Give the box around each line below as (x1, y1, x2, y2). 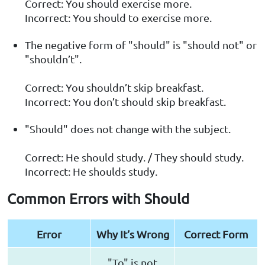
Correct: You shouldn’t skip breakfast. (25, 81, 203, 94)
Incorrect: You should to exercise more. (25, 11, 212, 24)
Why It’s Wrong (96, 228, 169, 241)
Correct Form (183, 228, 248, 241)
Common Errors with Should (7, 190, 189, 208)
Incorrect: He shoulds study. (25, 165, 157, 178)
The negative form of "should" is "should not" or (25, 38, 257, 51)
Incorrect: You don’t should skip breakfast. (25, 95, 226, 108)
